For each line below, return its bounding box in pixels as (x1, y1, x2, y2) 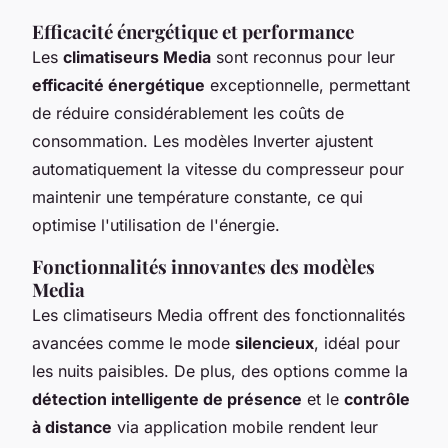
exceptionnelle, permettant (205, 74, 410, 95)
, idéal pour (314, 332, 400, 353)
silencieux (235, 332, 314, 353)
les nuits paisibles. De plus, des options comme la (32, 360, 408, 381)
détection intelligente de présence (32, 388, 302, 409)
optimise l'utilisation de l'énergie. (32, 214, 280, 235)
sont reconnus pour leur (211, 46, 395, 67)
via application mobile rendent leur (112, 416, 378, 437)
